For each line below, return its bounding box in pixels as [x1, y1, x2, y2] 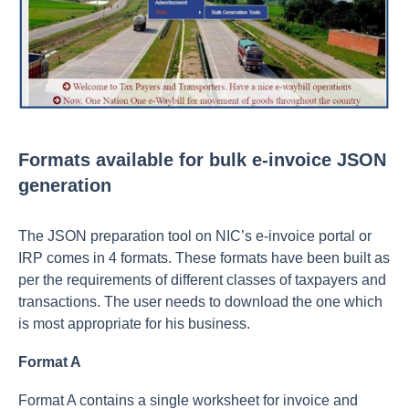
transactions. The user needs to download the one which [18, 293, 383, 309]
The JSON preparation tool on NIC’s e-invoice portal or [18, 227, 372, 244]
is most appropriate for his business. [18, 315, 250, 331]
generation [18, 174, 111, 195]
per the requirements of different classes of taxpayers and [18, 271, 386, 288]
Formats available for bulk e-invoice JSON [18, 149, 386, 170]
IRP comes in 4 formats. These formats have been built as [18, 249, 390, 266]
